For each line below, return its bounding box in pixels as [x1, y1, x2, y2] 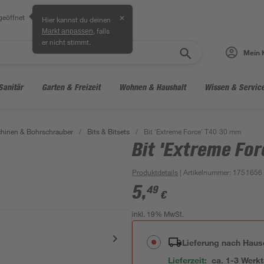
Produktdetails [132, 167, 179, 177]
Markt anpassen [42, 27, 93, 35]
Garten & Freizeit [42, 82, 100, 92]
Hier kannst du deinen [42, 15, 111, 24]
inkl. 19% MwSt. [132, 212, 184, 219]
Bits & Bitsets [87, 127, 130, 136]
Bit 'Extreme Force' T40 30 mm [144, 127, 241, 136]
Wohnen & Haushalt [119, 82, 186, 92]
